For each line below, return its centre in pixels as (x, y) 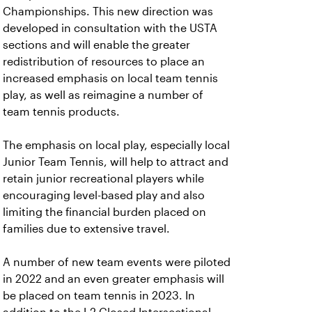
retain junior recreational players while (103, 179)
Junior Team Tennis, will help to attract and (116, 162)
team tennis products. (61, 112)
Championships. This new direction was (108, 11)
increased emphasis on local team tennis (110, 78)
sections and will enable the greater (96, 45)
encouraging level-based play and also (104, 195)
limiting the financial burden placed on (104, 212)
